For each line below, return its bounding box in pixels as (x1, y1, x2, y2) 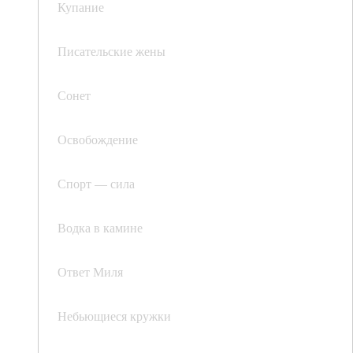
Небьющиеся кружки (58, 307, 171, 325)
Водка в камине (58, 219, 143, 236)
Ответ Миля (58, 263, 123, 281)
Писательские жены (58, 43, 165, 60)
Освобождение (58, 131, 138, 148)
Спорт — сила (58, 175, 135, 192)
